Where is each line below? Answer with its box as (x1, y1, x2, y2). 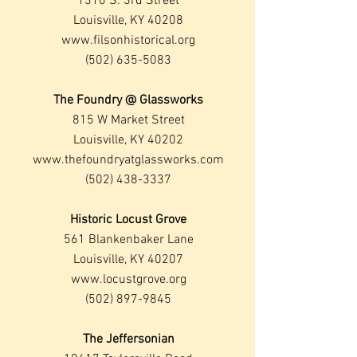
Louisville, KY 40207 (73, 252, 183, 268)
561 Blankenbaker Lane (63, 232, 194, 248)
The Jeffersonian (82, 331, 175, 347)
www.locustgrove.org (70, 272, 186, 288)
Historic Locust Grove (70, 212, 186, 228)
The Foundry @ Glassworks (53, 92, 203, 108)
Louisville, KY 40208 (73, 13, 183, 29)
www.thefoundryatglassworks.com (33, 152, 224, 168)
